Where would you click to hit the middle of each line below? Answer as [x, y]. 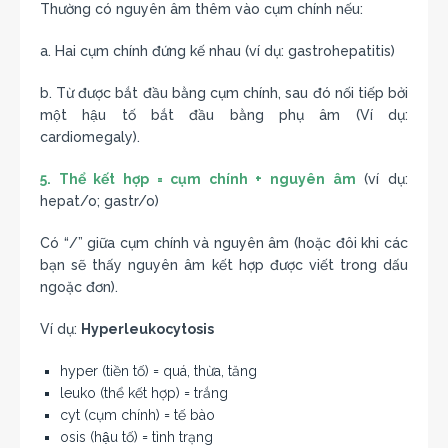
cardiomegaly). [90, 136]
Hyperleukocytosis [147, 328]
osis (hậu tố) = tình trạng [136, 436]
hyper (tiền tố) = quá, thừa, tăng [158, 370]
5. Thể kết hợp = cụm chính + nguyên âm [198, 178]
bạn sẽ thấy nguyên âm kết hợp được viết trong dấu [224, 264]
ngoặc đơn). [79, 286]
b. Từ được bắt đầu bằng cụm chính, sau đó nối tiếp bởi [224, 92]
